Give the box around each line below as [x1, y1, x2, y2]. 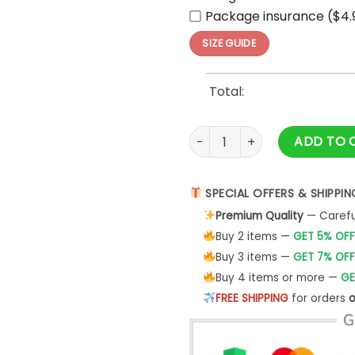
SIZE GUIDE [202, 36, 257, 51]
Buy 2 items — [215, 228, 293, 244]
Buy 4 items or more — [215, 269, 341, 285]
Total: [208, 82, 244, 101]
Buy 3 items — [215, 249, 293, 265]
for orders [288, 290, 349, 306]
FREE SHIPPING [215, 290, 288, 306]
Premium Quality [215, 208, 303, 223]
